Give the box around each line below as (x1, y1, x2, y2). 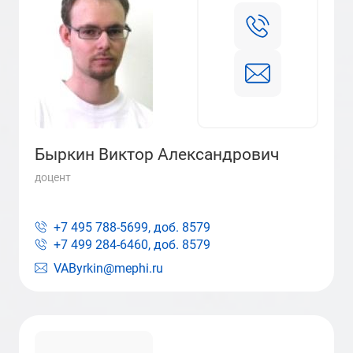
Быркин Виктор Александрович (35, 145, 279, 164)
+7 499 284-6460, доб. (54, 237, 179, 252)
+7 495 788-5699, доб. (54, 220, 179, 235)
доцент (35, 171, 71, 184)
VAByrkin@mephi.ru (54, 261, 163, 276)
